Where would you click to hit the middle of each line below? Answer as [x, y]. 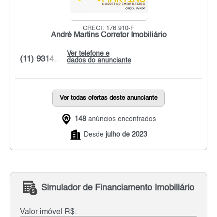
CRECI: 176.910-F [108, 28]
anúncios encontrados [121, 119]
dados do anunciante [99, 60]
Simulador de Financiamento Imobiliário [118, 188]
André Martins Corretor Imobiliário [108, 35]
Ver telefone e [88, 54]
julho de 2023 [126, 134]
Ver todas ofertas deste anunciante [108, 98]
